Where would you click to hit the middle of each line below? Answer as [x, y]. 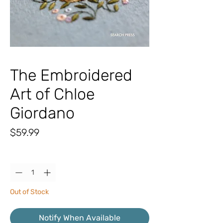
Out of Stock [29, 192]
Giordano [42, 113]
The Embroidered [71, 75]
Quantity [23, 155]
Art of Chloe [52, 94]
